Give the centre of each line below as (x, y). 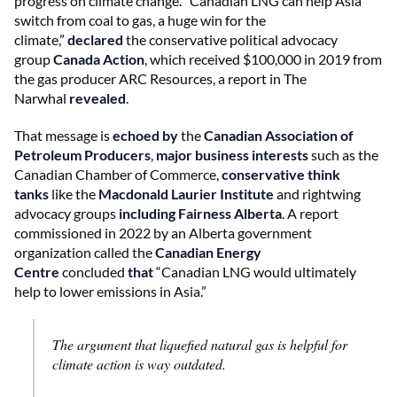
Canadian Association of (279, 135)
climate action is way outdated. (139, 363)
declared (95, 39)
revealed (97, 97)
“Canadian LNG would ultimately (255, 271)
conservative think (281, 174)
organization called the (85, 252)
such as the (343, 154)
